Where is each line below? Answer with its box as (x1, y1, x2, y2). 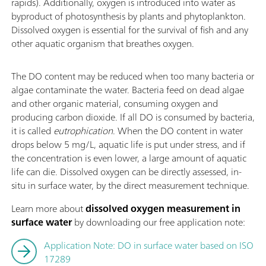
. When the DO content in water (113, 122, 243, 140)
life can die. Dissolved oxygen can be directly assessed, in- (11, 163, 242, 180)
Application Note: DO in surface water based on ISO (44, 237, 254, 254)
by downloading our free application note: (72, 214, 245, 231)
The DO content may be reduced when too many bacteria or (11, 68, 254, 85)
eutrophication (53, 122, 113, 140)
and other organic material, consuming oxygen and (11, 95, 218, 112)
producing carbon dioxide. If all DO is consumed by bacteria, (11, 109, 255, 126)
